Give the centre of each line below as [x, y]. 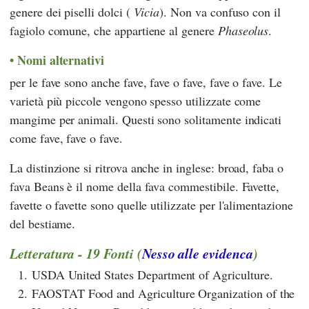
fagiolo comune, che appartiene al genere [114, 30]
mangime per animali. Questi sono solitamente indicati [146, 120]
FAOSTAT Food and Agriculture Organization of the [163, 293]
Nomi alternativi [61, 60]
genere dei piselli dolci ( [72, 11]
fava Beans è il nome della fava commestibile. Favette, [145, 187]
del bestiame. [43, 224]
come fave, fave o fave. [66, 138]
